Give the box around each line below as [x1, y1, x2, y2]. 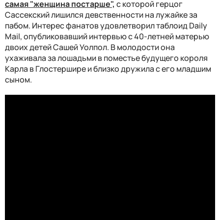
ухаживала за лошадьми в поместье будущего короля [5, 52, 208, 63]
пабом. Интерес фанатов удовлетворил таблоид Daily [5, 20, 207, 31]
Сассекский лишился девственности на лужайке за [5, 9, 197, 20]
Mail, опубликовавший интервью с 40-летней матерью [5, 30, 209, 42]
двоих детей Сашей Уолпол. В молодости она [5, 41, 175, 53]
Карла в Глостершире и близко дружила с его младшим [5, 63, 211, 74]
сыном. [5, 74, 33, 85]
